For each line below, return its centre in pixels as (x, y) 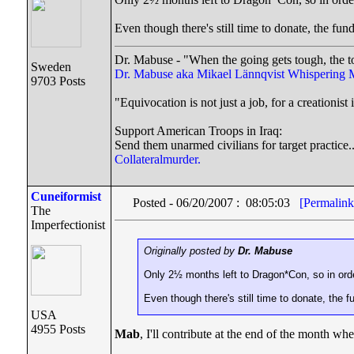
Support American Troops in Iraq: (198, 131)
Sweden (51, 67)
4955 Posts (58, 329)
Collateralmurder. (158, 159)
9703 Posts (58, 81)
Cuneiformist (66, 196)
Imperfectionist (68, 225)
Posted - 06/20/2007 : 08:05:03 (216, 203)
